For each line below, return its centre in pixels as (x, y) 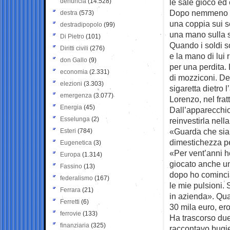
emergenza (76, 95)
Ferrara (70, 190)
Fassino (71, 166)
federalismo (76, 178)
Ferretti (70, 202)
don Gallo (74, 60)
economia (74, 72)
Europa (70, 154)
